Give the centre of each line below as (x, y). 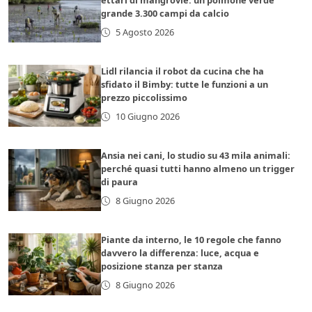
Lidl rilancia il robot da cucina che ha (183, 71)
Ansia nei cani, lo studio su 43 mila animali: (196, 156)
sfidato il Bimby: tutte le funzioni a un (185, 85)
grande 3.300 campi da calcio (165, 14)
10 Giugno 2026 (147, 117)
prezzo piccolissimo (145, 98)
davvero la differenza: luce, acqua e (180, 253)
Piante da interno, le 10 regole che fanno (192, 240)
